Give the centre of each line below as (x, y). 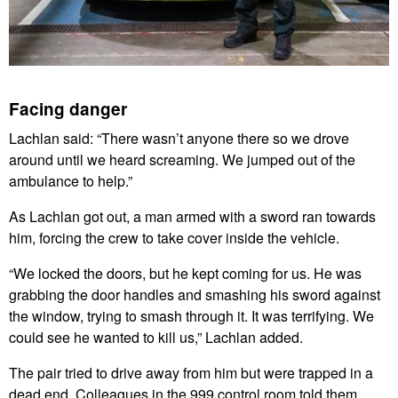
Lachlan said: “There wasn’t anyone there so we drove (179, 139)
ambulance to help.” (71, 181)
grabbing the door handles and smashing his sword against (195, 295)
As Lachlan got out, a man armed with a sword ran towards (192, 217)
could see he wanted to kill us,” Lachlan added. (156, 338)
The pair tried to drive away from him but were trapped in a (191, 373)
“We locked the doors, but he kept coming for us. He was (185, 274)
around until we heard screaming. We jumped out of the (182, 160)
